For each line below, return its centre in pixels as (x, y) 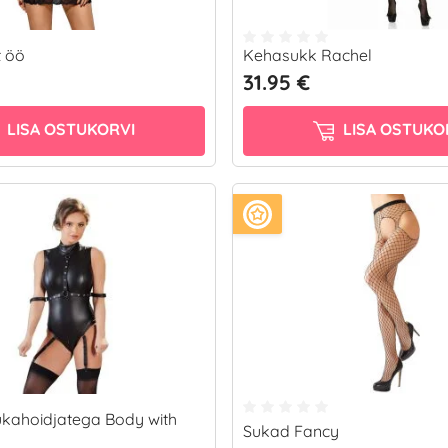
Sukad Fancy (291, 431)
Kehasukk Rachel (307, 55)
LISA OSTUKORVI (68, 129)
